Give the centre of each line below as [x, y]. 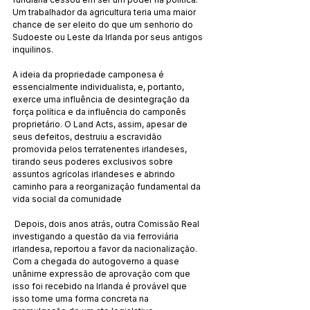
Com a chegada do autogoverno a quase [97, 261]
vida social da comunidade [67, 199]
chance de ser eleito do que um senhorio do [104, 24]
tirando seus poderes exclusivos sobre [94, 161]
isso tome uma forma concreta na [82, 298]
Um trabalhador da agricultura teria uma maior [105, 12]
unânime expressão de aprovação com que [102, 273]
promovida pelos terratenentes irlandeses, [101, 149]
